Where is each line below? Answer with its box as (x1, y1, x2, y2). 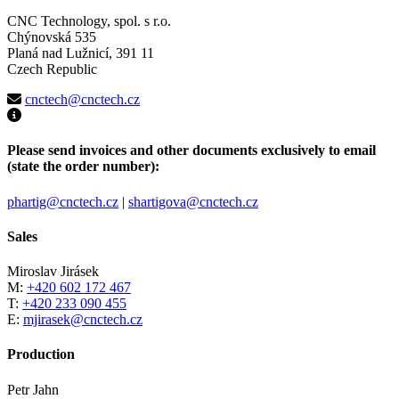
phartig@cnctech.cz (7, 193, 118, 209)
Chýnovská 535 (7, 29, 96, 45)
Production (7, 346, 75, 362)
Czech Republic (7, 61, 97, 77)
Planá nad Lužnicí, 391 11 (7, 45, 154, 61)
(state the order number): (7, 159, 159, 175)
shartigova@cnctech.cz (128, 193, 258, 209)
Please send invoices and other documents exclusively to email (7, 142, 376, 159)
